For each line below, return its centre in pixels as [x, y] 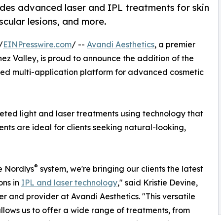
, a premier [175, 45]
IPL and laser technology [69, 183]
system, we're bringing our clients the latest [121, 169]
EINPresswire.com [37, 45]
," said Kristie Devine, [158, 183]
